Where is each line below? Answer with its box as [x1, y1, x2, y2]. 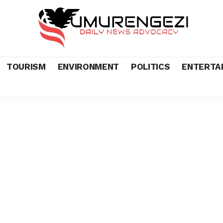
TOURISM [6, 61, 46, 72]
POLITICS [131, 61, 170, 72]
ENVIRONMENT [57, 61, 119, 72]
